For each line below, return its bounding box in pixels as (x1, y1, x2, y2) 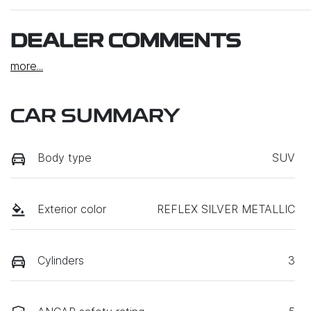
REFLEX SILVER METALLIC (157, 201, 295, 216)
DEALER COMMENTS (10, 32, 241, 52)
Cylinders (37, 253, 84, 268)
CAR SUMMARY (10, 107, 180, 127)
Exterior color (37, 201, 106, 216)
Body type (37, 150, 92, 165)
